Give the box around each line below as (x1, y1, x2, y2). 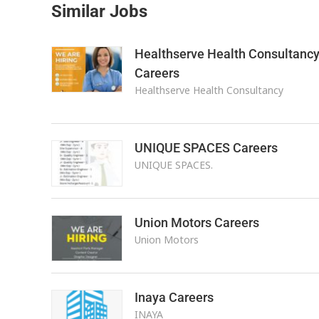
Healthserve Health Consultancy (134, 83, 283, 97)
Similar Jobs (51, 1, 147, 21)
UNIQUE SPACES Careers (134, 140, 278, 155)
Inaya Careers (134, 290, 214, 305)
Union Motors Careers (134, 215, 259, 230)
